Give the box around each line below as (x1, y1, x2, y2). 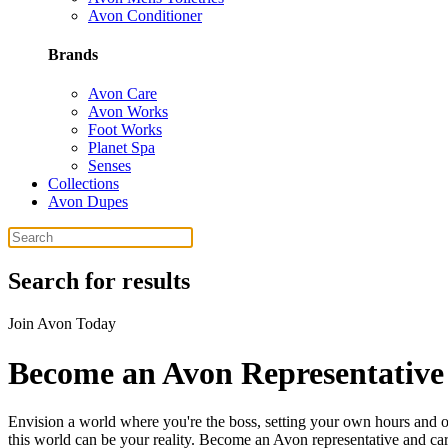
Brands (48, 45, 98, 63)
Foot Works (88, 121, 162, 139)
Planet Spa (88, 139, 155, 157)
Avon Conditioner (88, 6, 202, 24)
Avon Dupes (48, 193, 128, 211)
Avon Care (88, 85, 157, 103)
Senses (88, 157, 131, 175)
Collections (48, 175, 119, 193)
